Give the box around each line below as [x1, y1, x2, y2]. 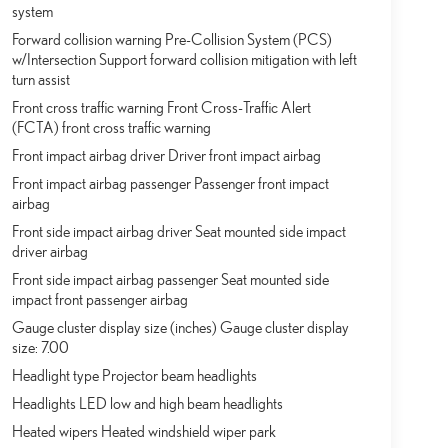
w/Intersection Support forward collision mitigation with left [11, 50, 357, 69]
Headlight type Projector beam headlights [11, 366, 257, 385]
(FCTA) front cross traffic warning [11, 118, 211, 137]
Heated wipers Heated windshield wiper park [11, 422, 276, 441]
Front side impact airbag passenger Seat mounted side [11, 270, 329, 289]
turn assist [11, 70, 70, 89]
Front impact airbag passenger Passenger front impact [11, 174, 329, 193]
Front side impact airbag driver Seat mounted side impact [11, 222, 346, 241]
